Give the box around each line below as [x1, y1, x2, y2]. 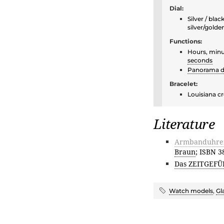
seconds [187, 56, 212, 64]
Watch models [169, 187, 213, 195]
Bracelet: [169, 80, 197, 88]
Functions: [169, 37, 202, 45]
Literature [153, 114, 214, 133]
